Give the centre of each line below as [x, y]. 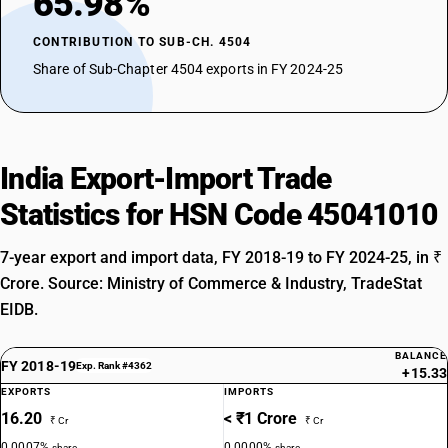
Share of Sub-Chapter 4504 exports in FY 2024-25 [188, 69]
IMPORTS [249, 391]
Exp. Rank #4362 [113, 365]
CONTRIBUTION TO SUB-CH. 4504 [142, 42]
